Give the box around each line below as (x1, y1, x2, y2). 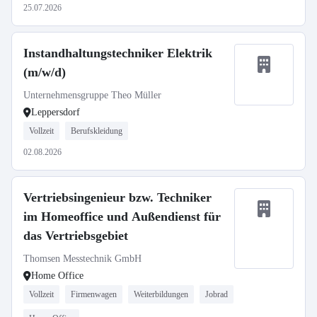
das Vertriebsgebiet (23, 229, 128, 243)
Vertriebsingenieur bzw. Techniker (23, 190, 212, 204)
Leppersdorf (31, 107, 80, 117)
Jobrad (205, 289, 228, 299)
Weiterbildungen (134, 289, 188, 299)
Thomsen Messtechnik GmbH (23, 253, 142, 264)
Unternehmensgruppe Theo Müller (23, 90, 161, 100)
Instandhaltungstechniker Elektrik (23, 46, 212, 60)
